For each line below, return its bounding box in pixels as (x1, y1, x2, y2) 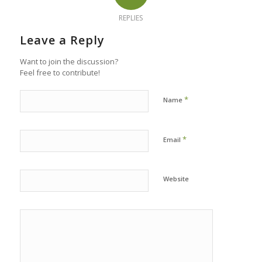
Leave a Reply (19, 32, 105, 48)
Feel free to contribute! (19, 67, 100, 78)
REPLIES (119, 12, 143, 23)
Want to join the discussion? (19, 56, 118, 67)
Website (163, 174, 189, 183)
